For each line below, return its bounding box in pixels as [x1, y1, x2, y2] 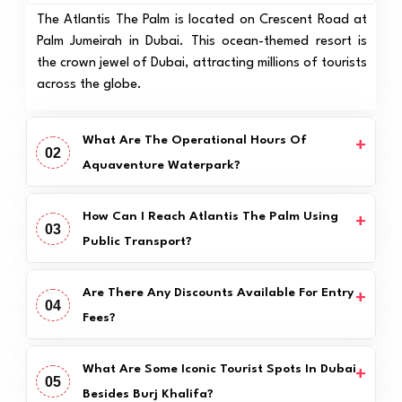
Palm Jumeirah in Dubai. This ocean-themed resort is [36, 34, 368, 48]
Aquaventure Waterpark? [82, 158, 240, 171]
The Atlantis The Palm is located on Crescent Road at [36, 13, 368, 27]
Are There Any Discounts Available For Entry [82, 285, 354, 299]
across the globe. [36, 77, 142, 92]
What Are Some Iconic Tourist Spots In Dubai [82, 362, 356, 375]
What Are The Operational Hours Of [82, 133, 307, 146]
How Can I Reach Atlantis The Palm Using [82, 209, 338, 223]
